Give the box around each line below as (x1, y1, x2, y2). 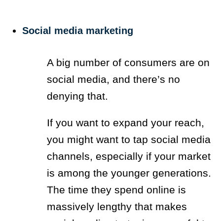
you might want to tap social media (47, 133, 211, 145)
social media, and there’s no (47, 73, 180, 85)
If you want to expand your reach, (47, 116, 204, 128)
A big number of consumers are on (47, 56, 210, 68)
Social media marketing (22, 25, 133, 36)
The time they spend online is (47, 184, 186, 195)
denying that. (47, 90, 111, 102)
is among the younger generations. (47, 167, 211, 179)
